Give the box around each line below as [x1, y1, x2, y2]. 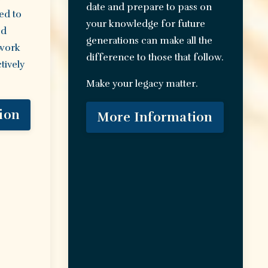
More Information [96, 109, 213, 126]
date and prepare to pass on [86, 1, 212, 14]
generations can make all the [86, 35, 212, 47]
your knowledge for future [86, 18, 205, 31]
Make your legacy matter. [86, 78, 198, 90]
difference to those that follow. [86, 51, 224, 64]
